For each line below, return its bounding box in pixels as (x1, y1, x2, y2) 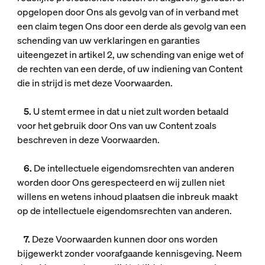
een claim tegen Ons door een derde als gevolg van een (17, 20, 246, 33)
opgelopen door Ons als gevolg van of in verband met (17, 5, 238, 18)
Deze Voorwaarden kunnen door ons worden (31, 232, 218, 245)
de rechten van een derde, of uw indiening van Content (17, 62, 243, 75)
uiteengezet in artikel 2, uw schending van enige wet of (17, 48, 244, 61)
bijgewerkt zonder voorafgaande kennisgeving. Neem (17, 247, 242, 260)
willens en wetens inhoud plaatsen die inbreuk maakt (17, 190, 238, 203)
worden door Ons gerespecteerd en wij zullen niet (17, 176, 225, 189)
